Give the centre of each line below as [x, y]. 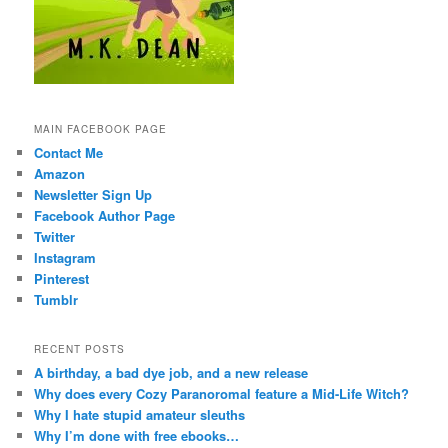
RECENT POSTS [80, 349]
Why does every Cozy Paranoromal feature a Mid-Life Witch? [222, 394]
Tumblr [56, 299]
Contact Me [69, 152]
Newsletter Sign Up [93, 194]
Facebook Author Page [105, 215]
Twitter [55, 236]
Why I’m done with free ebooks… [137, 436]
